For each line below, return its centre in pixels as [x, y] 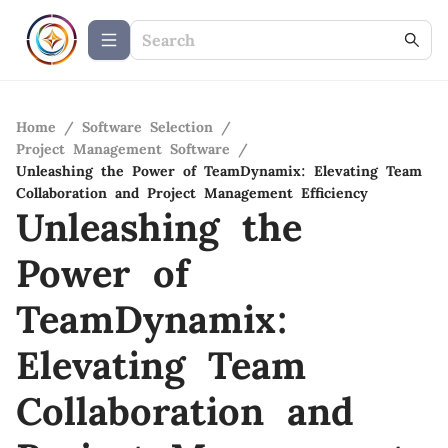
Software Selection [147, 127]
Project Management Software [123, 149]
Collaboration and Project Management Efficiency [192, 193]
